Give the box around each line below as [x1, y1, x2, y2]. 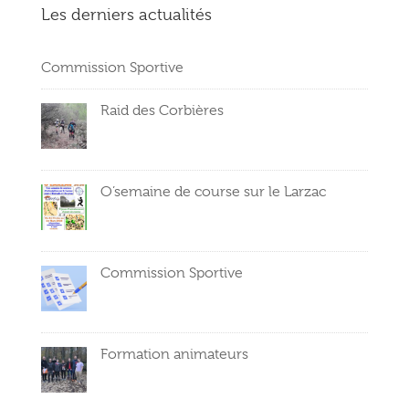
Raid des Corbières [100, 102, 224, 120]
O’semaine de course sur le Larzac [100, 184, 326, 201]
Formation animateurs [100, 346, 248, 363]
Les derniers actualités [40, 5, 212, 25]
